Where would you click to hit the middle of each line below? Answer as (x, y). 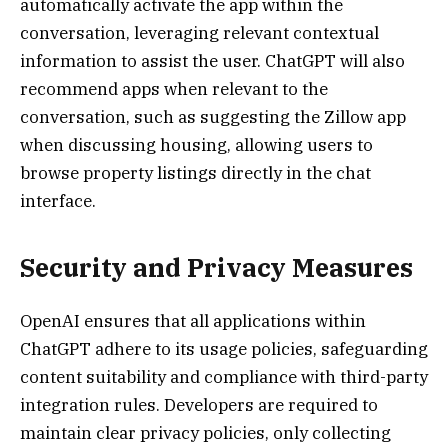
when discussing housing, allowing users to (196, 145)
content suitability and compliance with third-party (224, 376)
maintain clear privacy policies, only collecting (205, 432)
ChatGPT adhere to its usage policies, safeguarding (224, 348)
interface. (58, 201)
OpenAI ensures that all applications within (193, 320)
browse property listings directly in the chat (195, 173)
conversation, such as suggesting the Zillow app (213, 117)
